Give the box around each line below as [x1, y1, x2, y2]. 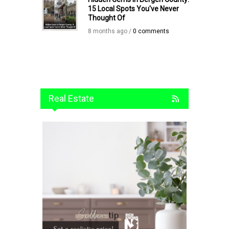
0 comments [132, 27, 169, 35]
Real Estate [49, 93, 94, 104]
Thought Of [87, 13, 125, 22]
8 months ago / [87, 27, 133, 35]
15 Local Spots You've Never [87, 4, 179, 13]
